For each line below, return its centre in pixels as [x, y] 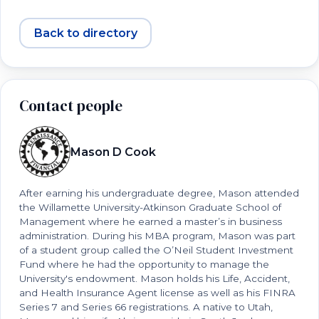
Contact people [71, 106]
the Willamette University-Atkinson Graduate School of [150, 207]
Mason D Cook [113, 152]
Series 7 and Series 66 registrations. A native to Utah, [146, 307]
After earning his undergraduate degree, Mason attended [159, 193]
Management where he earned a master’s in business [151, 221]
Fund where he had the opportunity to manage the [144, 264]
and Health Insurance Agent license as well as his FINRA [157, 293]
